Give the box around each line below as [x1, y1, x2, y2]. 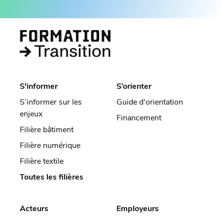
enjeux [20, 108, 42, 119]
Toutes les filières [20, 171, 83, 183]
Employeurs [116, 203, 159, 214]
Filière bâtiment [20, 124, 74, 135]
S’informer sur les [20, 96, 82, 108]
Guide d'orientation [116, 96, 183, 108]
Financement [116, 112, 161, 123]
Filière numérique [20, 140, 80, 151]
